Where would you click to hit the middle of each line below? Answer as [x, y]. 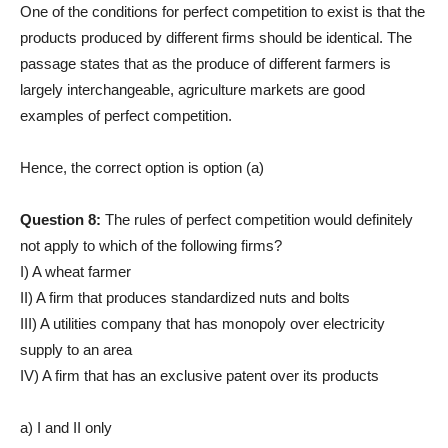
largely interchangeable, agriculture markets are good [192, 89]
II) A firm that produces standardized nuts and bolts [185, 297]
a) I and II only [66, 427]
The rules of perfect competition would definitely [259, 219]
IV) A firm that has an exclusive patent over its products [199, 375]
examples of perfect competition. [126, 115]
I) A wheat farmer [75, 271]
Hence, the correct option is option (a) [142, 167]
